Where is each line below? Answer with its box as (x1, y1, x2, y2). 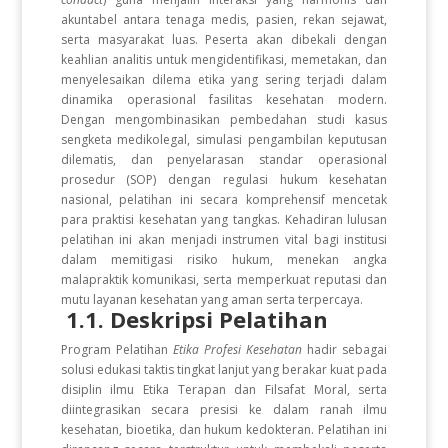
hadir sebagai (302, 341, 388, 358)
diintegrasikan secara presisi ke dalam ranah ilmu (60, 401, 388, 418)
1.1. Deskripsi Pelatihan (65, 304, 334, 334)
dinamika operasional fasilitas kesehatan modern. (60, 91, 388, 108)
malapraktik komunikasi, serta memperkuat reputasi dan (60, 271, 388, 288)
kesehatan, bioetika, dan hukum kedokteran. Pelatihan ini (60, 421, 388, 438)
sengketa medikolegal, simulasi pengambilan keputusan (60, 131, 388, 148)
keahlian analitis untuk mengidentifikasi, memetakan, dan (60, 51, 388, 68)
